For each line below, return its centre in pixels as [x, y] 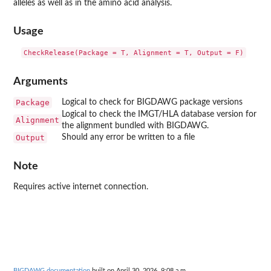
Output [30, 137]
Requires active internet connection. [81, 187]
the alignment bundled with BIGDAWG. [135, 126]
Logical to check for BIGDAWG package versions [152, 102]
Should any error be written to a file [128, 137]
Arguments [41, 81]
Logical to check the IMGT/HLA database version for [159, 114]
